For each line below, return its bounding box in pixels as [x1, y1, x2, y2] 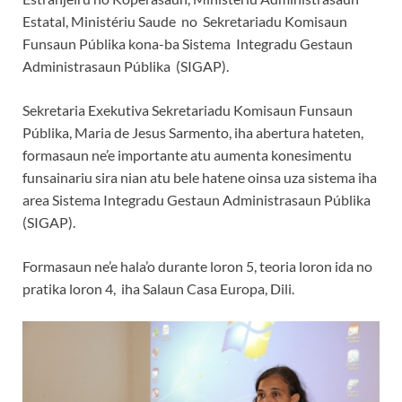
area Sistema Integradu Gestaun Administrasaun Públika [22, 190, 373, 208]
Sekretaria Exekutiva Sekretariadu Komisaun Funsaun [22, 100, 353, 118]
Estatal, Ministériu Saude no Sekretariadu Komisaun [22, 12, 347, 30]
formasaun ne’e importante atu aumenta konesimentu [22, 145, 352, 163]
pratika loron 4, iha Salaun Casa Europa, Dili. [22, 279, 294, 297]
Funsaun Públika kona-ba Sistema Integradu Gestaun [22, 34, 353, 52]
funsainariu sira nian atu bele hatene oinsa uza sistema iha [22, 168, 377, 186]
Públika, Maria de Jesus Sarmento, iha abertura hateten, [22, 123, 363, 141]
